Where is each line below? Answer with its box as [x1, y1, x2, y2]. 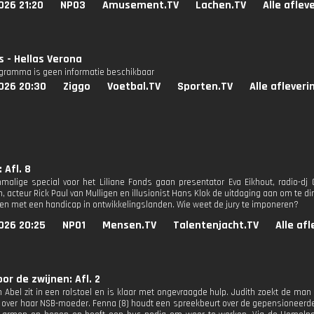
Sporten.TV [177, 79, 233, 94]
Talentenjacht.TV [173, 218, 259, 233]
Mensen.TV [102, 218, 156, 233]
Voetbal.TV [107, 79, 161, 94]
